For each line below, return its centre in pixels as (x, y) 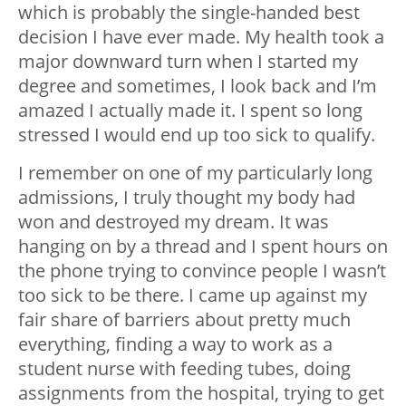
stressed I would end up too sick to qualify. (197, 134)
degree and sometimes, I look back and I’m (198, 85)
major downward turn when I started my (188, 61)
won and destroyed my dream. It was (174, 221)
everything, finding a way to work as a (175, 343)
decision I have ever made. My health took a (201, 36)
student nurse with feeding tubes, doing (184, 368)
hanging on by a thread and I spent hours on (203, 246)
